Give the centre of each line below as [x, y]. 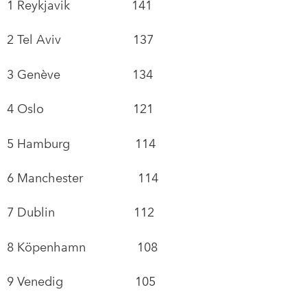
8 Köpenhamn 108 [82, 247]
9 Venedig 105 [81, 282]
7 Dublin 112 [81, 212]
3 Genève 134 [80, 74]
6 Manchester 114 [83, 177]
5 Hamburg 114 [81, 143]
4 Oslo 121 [80, 109]
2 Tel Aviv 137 [80, 40]
